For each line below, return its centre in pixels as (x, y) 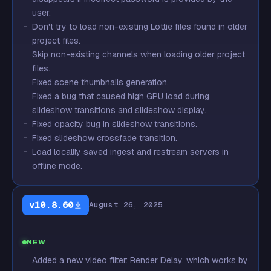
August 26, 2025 (126, 205)
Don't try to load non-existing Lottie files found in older (140, 27)
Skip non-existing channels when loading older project (139, 54)
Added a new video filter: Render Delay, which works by (140, 260)
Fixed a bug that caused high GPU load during (121, 96)
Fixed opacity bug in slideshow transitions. (115, 124)
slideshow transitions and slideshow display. (119, 110)
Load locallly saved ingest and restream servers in (130, 152)
